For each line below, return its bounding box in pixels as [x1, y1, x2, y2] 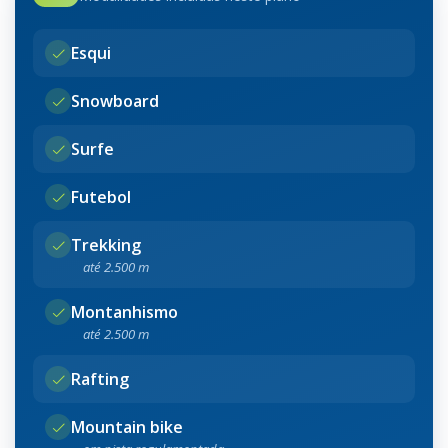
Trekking [71, 234, 141, 257]
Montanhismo [71, 301, 178, 324]
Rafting [71, 368, 129, 391]
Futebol [71, 186, 131, 209]
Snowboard [71, 90, 159, 113]
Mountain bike [71, 416, 183, 439]
